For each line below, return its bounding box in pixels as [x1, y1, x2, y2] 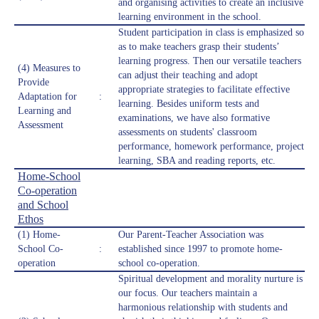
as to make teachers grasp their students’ [118, 41, 280, 53]
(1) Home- [18, 229, 61, 241]
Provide [18, 77, 49, 88]
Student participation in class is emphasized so [118, 27, 304, 38]
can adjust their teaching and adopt [118, 70, 258, 81]
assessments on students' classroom [118, 127, 257, 138]
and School [18, 199, 68, 211]
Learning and [18, 105, 71, 117]
